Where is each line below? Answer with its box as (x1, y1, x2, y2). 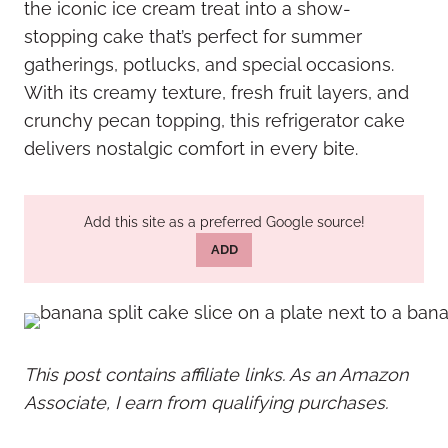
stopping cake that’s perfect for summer (24, 26, 362, 47)
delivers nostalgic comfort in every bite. (24, 138, 358, 159)
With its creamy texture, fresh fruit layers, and (24, 82, 409, 103)
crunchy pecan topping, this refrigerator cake (24, 110, 405, 131)
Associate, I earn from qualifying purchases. (24, 392, 388, 414)
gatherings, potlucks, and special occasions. (24, 54, 394, 75)
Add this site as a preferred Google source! (83, 214, 365, 230)
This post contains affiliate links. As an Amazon (24, 364, 408, 386)
